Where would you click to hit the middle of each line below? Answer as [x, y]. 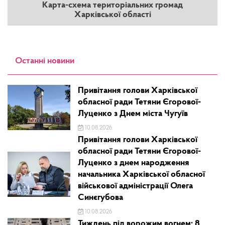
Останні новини [45, 61]
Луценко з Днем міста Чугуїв [133, 114]
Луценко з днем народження [134, 163]
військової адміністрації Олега [136, 186]
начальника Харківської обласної [142, 175]
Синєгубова [101, 198]
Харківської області [113, 15]
